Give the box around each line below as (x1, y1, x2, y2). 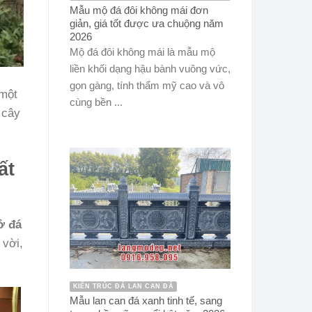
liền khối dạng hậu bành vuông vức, (69, 63, 231, 75)
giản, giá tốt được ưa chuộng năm (69, 17, 224, 29)
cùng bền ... (69, 96, 123, 109)
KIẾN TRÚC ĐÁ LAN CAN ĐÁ (72, 282, 174, 290)
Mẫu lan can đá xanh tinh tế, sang (69, 295, 222, 307)
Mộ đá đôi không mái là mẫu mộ (69, 46, 215, 58)
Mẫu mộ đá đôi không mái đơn (69, 3, 208, 16)
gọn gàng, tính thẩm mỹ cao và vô (69, 79, 224, 92)
